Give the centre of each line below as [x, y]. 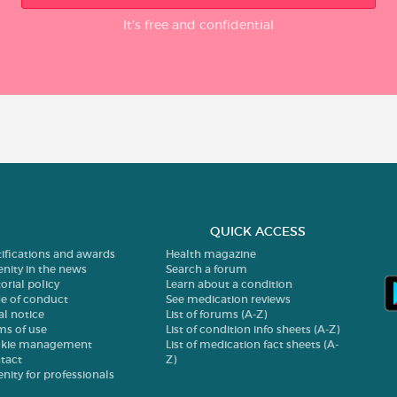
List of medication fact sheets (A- [253, 344]
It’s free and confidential [198, 25]
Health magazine [211, 254]
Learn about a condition [230, 284]
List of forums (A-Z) [217, 314]
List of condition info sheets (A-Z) [253, 329]
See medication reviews [229, 299]
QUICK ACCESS [257, 231]
